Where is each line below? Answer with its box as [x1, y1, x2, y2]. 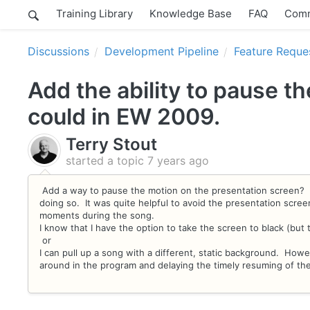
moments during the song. [39, 209, 160, 221]
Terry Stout [66, 134, 157, 154]
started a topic [66, 154, 147, 167]
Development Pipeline [104, 44, 219, 58]
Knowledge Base [149, 6, 232, 20]
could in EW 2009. [28, 103, 220, 130]
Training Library [56, 6, 133, 20]
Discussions [28, 44, 89, 58]
